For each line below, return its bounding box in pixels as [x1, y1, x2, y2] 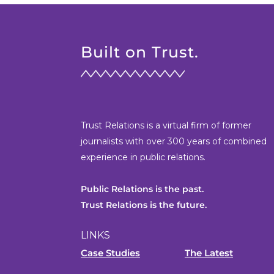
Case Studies [81, 247, 140, 259]
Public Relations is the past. [81, 183, 204, 195]
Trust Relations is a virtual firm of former [81, 120, 251, 131]
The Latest [184, 247, 233, 259]
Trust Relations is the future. [81, 199, 207, 211]
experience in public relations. [81, 152, 206, 163]
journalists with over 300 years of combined [81, 136, 267, 147]
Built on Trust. [81, 43, 199, 61]
